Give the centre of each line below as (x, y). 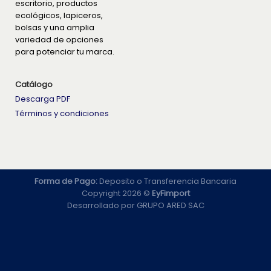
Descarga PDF (43, 99)
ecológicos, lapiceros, (59, 16)
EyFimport (171, 193)
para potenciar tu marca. (65, 52)
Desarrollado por (102, 205)
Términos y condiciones (62, 113)
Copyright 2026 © (116, 193)
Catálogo (34, 84)
